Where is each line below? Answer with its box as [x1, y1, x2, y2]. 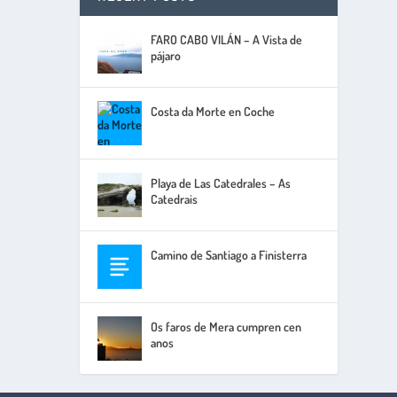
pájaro [151, 48, 182, 64]
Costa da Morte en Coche [151, 104, 276, 120]
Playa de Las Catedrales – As [151, 175, 292, 191]
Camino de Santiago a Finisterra [151, 247, 307, 263]
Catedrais [151, 191, 198, 207]
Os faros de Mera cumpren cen [151, 319, 302, 335]
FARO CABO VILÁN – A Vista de [151, 32, 303, 48]
